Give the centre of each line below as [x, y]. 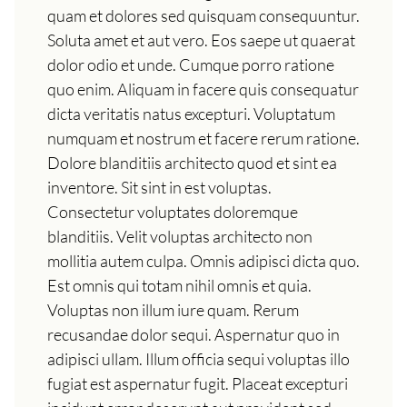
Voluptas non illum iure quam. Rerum [173, 310]
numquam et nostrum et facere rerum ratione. [203, 139]
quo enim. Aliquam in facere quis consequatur [203, 89]
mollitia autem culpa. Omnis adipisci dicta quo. [203, 261]
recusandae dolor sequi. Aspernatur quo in [194, 335]
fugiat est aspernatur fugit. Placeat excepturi [198, 384]
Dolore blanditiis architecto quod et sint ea [192, 163]
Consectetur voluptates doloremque [173, 212]
